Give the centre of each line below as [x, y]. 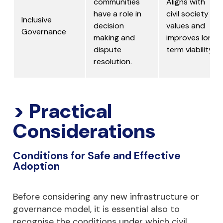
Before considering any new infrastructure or [106, 197]
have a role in [117, 14]
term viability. [190, 50]
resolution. [113, 62]
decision [109, 26]
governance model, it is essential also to [96, 209]
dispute [108, 50]
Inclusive [37, 20]
